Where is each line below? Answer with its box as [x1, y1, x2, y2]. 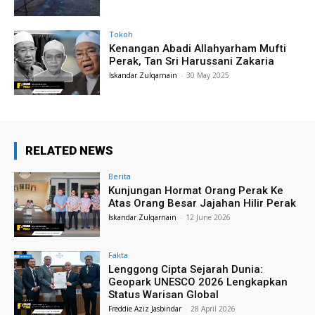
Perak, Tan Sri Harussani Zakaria [109, 54, 275, 67]
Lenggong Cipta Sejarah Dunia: [108, 262, 264, 276]
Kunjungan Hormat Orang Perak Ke [108, 184, 284, 197]
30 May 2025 [186, 70, 230, 80]
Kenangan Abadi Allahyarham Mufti [109, 41, 287, 55]
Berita [108, 170, 131, 181]
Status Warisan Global [108, 288, 219, 301]
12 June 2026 [186, 212, 231, 222]
